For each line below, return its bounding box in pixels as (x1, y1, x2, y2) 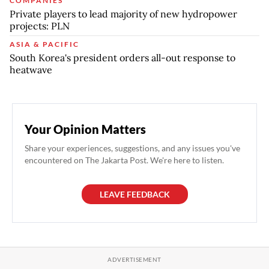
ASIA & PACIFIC (10, 39, 79, 49)
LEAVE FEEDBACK (99, 189, 170, 199)
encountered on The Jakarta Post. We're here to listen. (25, 154, 224, 165)
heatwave (10, 63, 52, 76)
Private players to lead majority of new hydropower (10, 7, 237, 20)
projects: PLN (10, 19, 70, 32)
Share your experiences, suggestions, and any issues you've (25, 142, 240, 153)
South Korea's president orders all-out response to (10, 51, 235, 64)
